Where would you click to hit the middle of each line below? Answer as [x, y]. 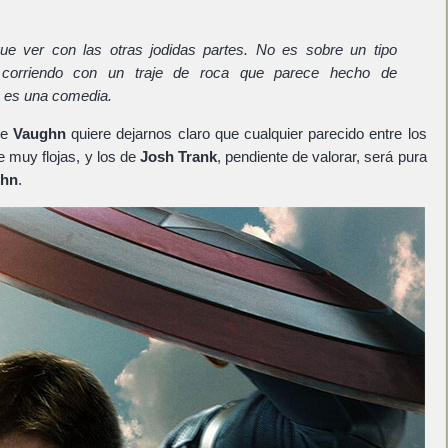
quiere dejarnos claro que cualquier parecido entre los [246, 134]
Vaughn [39, 134]
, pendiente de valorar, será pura [322, 157]
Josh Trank [178, 157]
